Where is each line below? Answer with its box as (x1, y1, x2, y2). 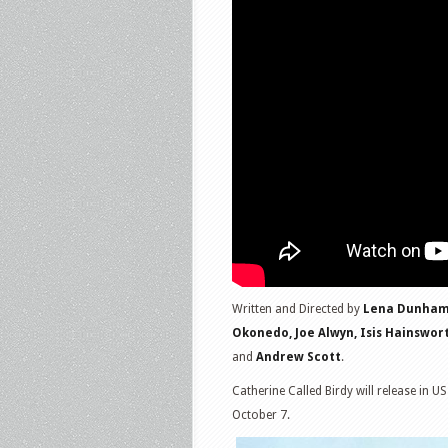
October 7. (232, 407, 290, 422)
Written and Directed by (232, 301, 363, 316)
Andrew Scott (253, 349, 341, 364)
